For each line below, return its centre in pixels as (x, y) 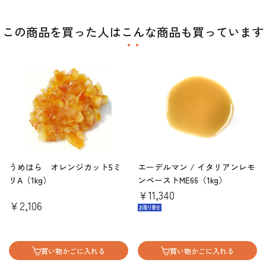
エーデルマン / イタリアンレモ (197, 167)
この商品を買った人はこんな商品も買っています (133, 32)
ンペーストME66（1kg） (182, 180)
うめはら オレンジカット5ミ (65, 167)
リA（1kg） (30, 180)
